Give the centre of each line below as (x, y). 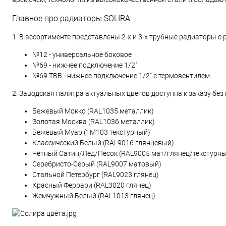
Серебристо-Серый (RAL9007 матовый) (97, 164)
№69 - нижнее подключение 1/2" (85, 65)
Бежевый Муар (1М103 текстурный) (91, 132)
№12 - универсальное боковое (82, 54)
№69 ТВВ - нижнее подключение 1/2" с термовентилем (121, 76)
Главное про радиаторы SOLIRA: (72, 18)
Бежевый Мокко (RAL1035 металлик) (93, 111)
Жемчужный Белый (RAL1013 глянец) (94, 196)
